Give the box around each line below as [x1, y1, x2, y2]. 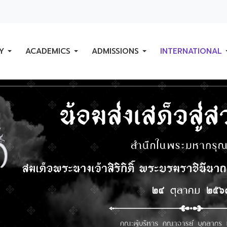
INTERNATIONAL [160, 45, 222, 57]
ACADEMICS [25, 45, 70, 57]
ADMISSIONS [92, 45, 139, 57]
